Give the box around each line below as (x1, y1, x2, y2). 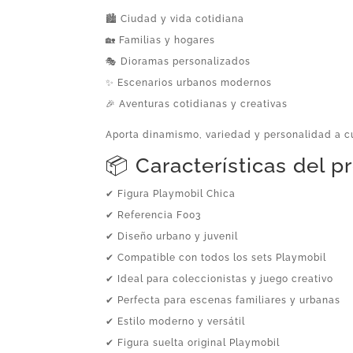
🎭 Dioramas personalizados (106, 55, 251, 67)
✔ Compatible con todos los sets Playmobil (106, 251, 327, 263)
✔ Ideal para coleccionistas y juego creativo (106, 273, 334, 284)
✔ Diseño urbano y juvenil (106, 230, 239, 242)
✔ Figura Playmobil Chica (106, 188, 236, 199)
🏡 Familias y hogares (106, 34, 216, 46)
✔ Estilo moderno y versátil (106, 315, 246, 327)
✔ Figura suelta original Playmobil (106, 336, 281, 348)
